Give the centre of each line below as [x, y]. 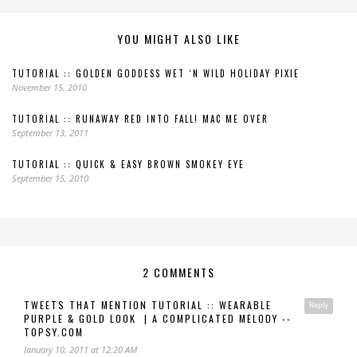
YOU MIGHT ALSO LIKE [178, 38]
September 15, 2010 [50, 178]
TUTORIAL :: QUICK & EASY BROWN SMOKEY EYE [128, 164]
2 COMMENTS [178, 272]
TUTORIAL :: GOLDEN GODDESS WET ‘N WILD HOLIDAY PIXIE [156, 73]
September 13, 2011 [50, 132]
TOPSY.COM [54, 331]
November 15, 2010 [49, 87]
